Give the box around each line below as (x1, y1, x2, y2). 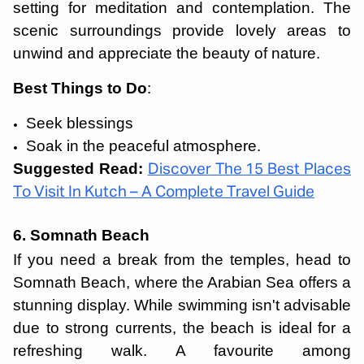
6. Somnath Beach (13, 227, 149, 244)
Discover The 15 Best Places (147, 162, 352, 177)
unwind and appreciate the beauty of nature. (13, 45, 320, 62)
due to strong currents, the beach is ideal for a (13, 319, 351, 336)
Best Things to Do (13, 80, 147, 97)
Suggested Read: (13, 160, 143, 177)
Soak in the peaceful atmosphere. (26, 137, 261, 154)
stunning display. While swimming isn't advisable (13, 297, 351, 314)
